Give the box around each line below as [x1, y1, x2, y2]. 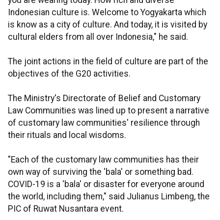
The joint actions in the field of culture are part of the [8, 56, 208, 67]
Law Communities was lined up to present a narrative [8, 106, 209, 116]
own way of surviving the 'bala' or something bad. [8, 167, 193, 177]
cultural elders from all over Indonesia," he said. [8, 32, 188, 42]
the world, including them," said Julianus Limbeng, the [8, 192, 210, 202]
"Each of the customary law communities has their [8, 155, 199, 165]
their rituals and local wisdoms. [8, 130, 126, 140]
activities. [93, 69, 131, 79]
